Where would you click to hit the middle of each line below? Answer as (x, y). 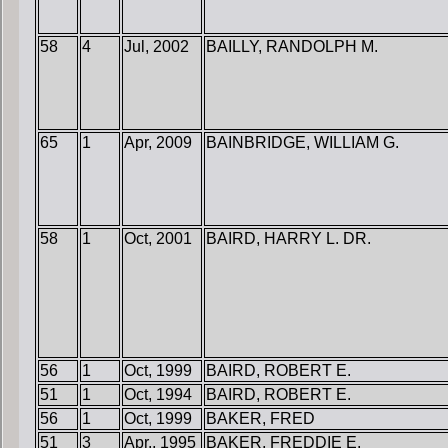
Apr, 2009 (158, 143)
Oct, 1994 (158, 395)
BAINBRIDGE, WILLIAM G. (302, 143)
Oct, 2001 (158, 239)
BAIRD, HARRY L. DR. (288, 239)
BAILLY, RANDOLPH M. (292, 47)
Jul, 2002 (156, 47)
